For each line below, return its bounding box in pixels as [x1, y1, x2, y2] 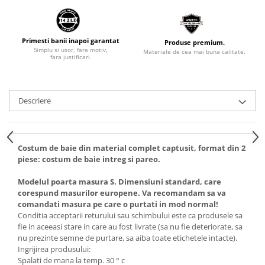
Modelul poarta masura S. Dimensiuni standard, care [18, 176, 221, 187]
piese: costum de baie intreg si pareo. [18, 153, 160, 164]
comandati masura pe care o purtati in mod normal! [18, 198, 218, 209]
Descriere [18, 95, 51, 106]
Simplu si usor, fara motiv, [34, 45, 108, 54]
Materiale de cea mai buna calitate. [143, 47, 245, 56]
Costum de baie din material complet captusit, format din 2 [18, 142, 245, 153]
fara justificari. [50, 52, 92, 61]
